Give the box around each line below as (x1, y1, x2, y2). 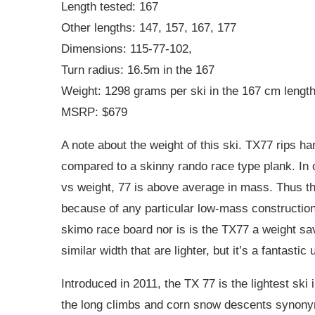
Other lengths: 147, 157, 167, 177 (61, 20, 236, 34)
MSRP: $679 (61, 105, 127, 119)
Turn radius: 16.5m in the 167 (61, 63, 214, 77)
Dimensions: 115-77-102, (61, 41, 192, 56)
